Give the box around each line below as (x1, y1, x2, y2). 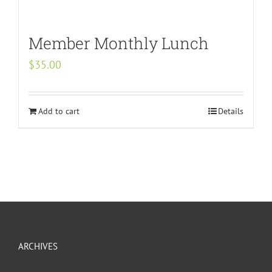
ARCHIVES (18, 240, 58, 253)
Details (218, 106, 243, 117)
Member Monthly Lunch (29, 32, 209, 54)
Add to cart (38, 106, 80, 117)
